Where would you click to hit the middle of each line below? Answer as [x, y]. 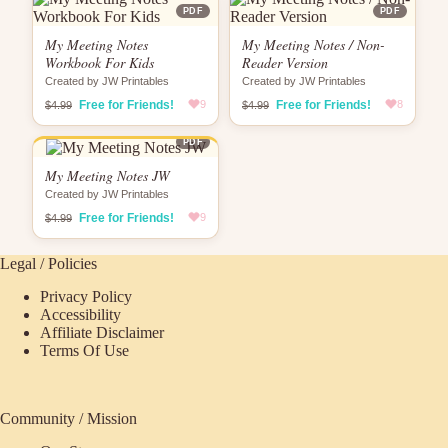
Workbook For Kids [99, 62]
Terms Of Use [84, 350]
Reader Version [285, 62]
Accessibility [80, 314]
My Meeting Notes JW [107, 175]
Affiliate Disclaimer [102, 332]
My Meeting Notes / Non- [313, 44]
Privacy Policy [86, 296]
